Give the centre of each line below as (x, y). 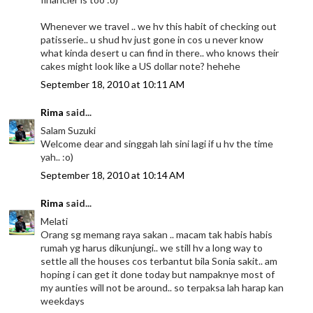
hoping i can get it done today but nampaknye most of (158, 274)
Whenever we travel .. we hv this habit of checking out (159, 26)
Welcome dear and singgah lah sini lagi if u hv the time (157, 143)
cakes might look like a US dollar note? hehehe (141, 66)
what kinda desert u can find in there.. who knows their (160, 52)
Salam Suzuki (68, 130)
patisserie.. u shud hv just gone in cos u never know (152, 39)
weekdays (63, 300)
